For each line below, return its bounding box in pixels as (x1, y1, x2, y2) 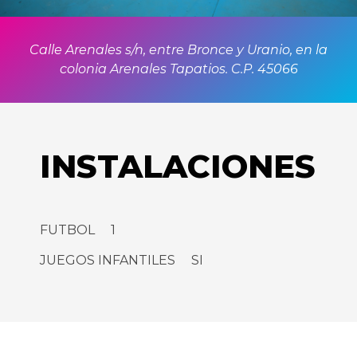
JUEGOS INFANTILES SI (40, 253, 203, 269)
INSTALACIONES (40, 146, 316, 186)
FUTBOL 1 (40, 222, 116, 237)
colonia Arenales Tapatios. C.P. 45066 (59, 61, 298, 76)
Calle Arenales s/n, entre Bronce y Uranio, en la (29, 41, 328, 57)
